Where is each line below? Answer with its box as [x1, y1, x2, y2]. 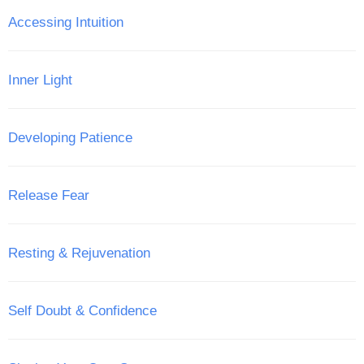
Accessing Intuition [8, 14, 123, 30]
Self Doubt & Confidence [8, 302, 157, 318]
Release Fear [8, 187, 89, 203]
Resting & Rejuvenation [8, 245, 150, 261]
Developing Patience [8, 129, 132, 145]
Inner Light [8, 71, 72, 88]
